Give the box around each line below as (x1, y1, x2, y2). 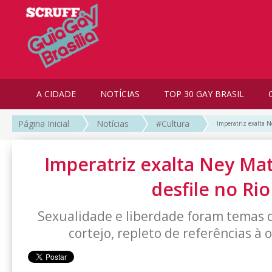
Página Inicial (18, 118, 69, 130)
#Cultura (156, 118, 189, 130)
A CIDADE (36, 88, 76, 100)
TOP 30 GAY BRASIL (164, 88, 244, 100)
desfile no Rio (151, 177, 270, 202)
